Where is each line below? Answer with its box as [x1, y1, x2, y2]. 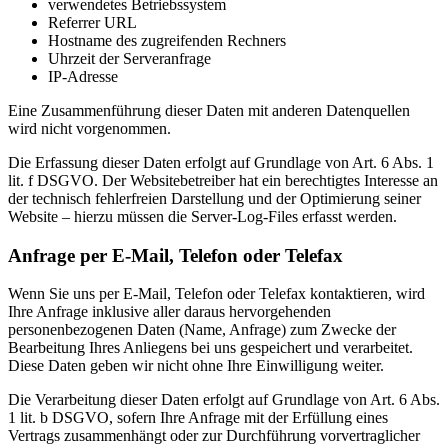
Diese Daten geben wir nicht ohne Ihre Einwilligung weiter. [8, 357, 384, 375]
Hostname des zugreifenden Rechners [48, 32, 286, 50]
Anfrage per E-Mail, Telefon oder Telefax [8, 244, 343, 266]
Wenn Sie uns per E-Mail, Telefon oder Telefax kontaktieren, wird [8, 285, 425, 303]
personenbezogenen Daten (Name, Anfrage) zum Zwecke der [8, 321, 396, 339]
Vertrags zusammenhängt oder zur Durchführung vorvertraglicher [8, 427, 420, 445]
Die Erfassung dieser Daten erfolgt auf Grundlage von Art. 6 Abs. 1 [8, 154, 434, 172]
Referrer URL [48, 14, 137, 32]
